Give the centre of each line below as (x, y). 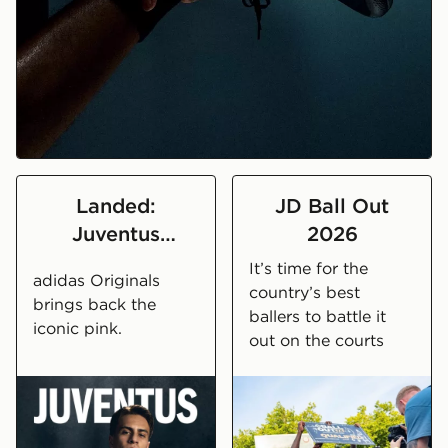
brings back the (94, 303)
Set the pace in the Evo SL (128, 168)
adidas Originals (96, 279)
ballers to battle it (317, 315)
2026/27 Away (116, 261)
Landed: (116, 205)
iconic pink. (77, 327)
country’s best (304, 291)
